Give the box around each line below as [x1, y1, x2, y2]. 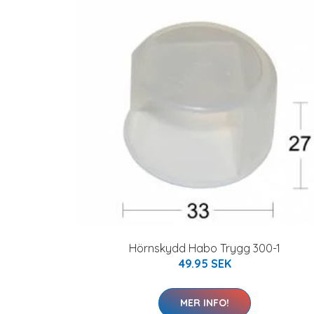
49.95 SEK [178, 256, 231, 271]
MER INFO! [180, 296, 229, 309]
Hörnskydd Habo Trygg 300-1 [129, 240, 280, 255]
